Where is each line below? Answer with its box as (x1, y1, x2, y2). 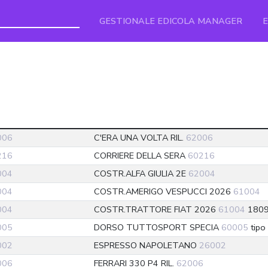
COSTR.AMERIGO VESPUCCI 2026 (94, 185, 233, 197)
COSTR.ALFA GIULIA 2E (94, 167, 188, 179)
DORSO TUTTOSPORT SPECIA (94, 221, 221, 233)
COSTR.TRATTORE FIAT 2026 (94, 203, 218, 215)
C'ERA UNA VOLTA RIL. (94, 132, 186, 144)
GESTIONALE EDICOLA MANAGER (99, 15, 242, 27)
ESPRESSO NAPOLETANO (94, 239, 199, 251)
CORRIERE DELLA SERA (94, 150, 188, 162)
